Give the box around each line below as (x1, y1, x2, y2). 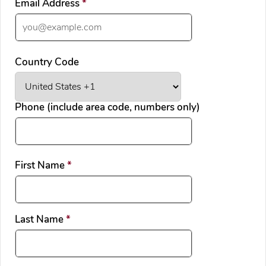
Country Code (15, 55, 79, 69)
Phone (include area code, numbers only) (15, 100, 200, 114)
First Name (15, 159, 67, 173)
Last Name (15, 213, 66, 227)
